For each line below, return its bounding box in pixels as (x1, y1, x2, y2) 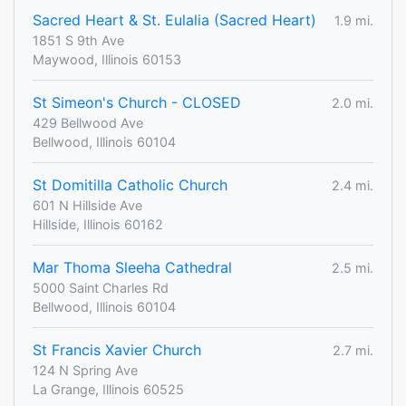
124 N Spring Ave (33, 362, 138, 379)
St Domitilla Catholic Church (33, 176, 227, 195)
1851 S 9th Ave (33, 33, 124, 49)
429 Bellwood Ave (33, 115, 143, 131)
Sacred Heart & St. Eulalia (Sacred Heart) (33, 11, 316, 30)
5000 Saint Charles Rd (33, 280, 169, 296)
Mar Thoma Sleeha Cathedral (33, 258, 232, 277)
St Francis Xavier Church (33, 341, 201, 360)
